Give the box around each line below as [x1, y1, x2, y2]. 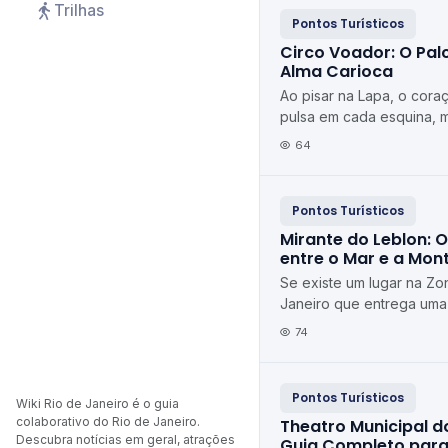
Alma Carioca [280, 60, 393, 83]
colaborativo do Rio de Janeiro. [16, 414, 200, 429]
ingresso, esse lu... [280, 337, 401, 354]
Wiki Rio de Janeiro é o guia [16, 396, 179, 411]
